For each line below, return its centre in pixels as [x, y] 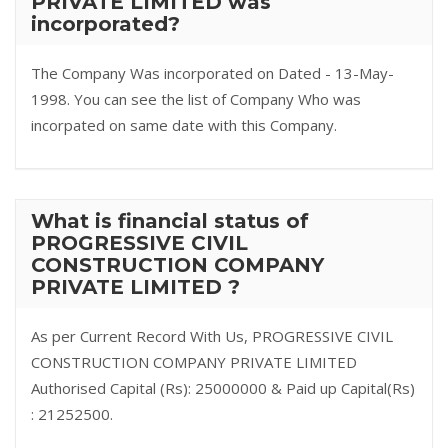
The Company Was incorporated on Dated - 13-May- [212, 73]
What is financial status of [170, 221]
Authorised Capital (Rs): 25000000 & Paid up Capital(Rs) [223, 388]
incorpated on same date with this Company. [184, 125]
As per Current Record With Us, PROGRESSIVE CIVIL [212, 336]
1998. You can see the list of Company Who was [196, 99]
